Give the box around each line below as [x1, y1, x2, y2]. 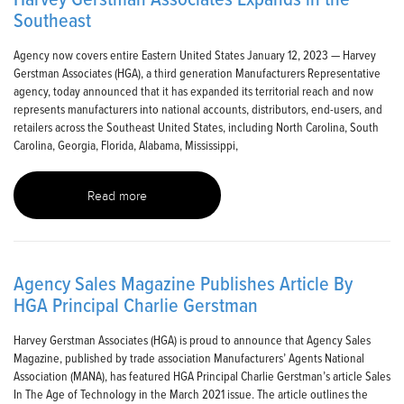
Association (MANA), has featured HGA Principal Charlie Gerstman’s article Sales [14, 367, 390, 385]
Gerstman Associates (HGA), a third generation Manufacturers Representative [14, 64, 381, 82]
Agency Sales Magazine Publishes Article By [14, 269, 353, 299]
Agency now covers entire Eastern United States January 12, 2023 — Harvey [14, 46, 376, 64]
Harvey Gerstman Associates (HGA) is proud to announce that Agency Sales [14, 331, 371, 349]
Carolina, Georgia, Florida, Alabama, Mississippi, [14, 136, 238, 154]
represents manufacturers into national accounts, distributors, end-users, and [14, 100, 382, 118]
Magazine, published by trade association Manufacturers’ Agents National [14, 349, 364, 367]
